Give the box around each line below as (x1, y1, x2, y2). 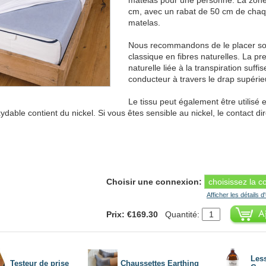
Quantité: (160, 209, 202, 219)
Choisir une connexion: (106, 176, 202, 186)
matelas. (128, 17, 160, 27)
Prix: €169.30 (106, 209, 158, 219)
